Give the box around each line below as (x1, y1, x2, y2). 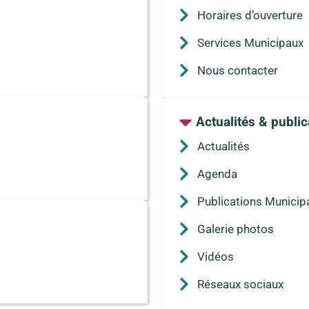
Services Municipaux (197, 35, 303, 50)
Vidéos (197, 249, 234, 263)
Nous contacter (197, 63, 278, 77)
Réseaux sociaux (197, 277, 283, 291)
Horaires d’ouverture (197, 8, 303, 22)
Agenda (197, 166, 237, 181)
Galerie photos (197, 221, 274, 236)
